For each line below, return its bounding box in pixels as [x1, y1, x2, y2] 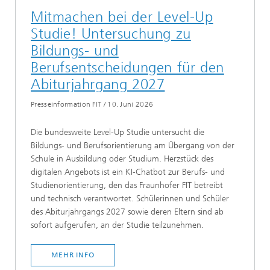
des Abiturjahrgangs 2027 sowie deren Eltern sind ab [31, 207, 224, 218]
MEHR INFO [51, 251, 95, 260]
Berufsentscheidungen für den [31, 59, 224, 77]
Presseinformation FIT [31, 100, 102, 109]
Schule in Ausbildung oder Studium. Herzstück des [31, 154, 213, 165]
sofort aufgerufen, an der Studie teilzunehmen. [31, 220, 204, 231]
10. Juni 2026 [107, 100, 154, 109]
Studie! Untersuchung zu [31, 25, 191, 43]
